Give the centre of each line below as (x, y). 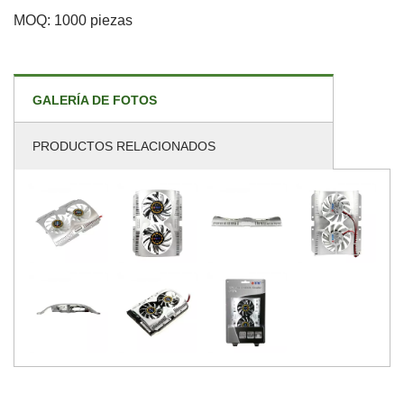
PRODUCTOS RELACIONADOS (124, 146)
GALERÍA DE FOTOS (95, 100)
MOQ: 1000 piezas (73, 20)
